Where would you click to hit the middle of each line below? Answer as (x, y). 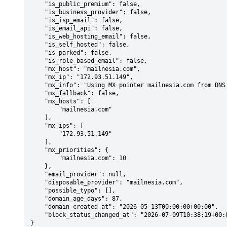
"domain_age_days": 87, (37, 199)
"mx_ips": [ (37, 126)
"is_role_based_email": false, (37, 61)
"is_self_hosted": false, (37, 45)
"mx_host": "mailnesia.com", (37, 69)
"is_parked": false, (37, 53)
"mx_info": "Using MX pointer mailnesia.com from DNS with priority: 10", (37, 85)
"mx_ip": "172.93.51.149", (37, 77)
